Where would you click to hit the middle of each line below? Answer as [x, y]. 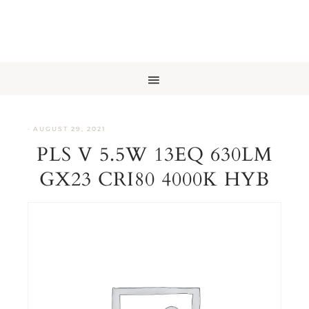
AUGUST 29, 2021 [69, 129]
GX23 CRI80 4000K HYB [154, 179]
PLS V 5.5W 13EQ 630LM [154, 154]
